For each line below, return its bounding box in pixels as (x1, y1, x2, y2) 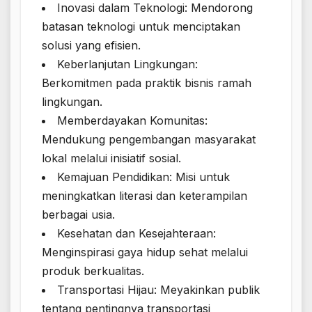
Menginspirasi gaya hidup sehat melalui (42, 245, 248, 260)
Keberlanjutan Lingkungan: (57, 57, 198, 72)
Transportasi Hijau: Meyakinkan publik (57, 283, 260, 297)
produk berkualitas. (42, 264, 144, 279)
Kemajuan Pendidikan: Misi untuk (57, 170, 230, 185)
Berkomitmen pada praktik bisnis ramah (42, 76, 251, 91)
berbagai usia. (42, 208, 115, 222)
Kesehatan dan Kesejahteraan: (57, 226, 216, 241)
